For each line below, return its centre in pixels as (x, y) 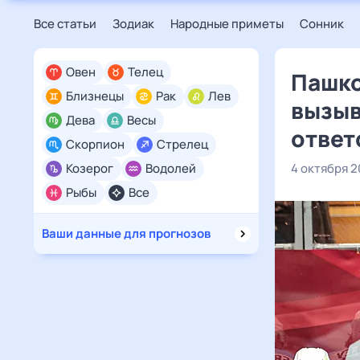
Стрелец (182, 144)
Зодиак (133, 24)
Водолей (171, 168)
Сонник (322, 24)
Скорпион (95, 144)
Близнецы (95, 96)
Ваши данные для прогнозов (126, 233)
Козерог (90, 168)
